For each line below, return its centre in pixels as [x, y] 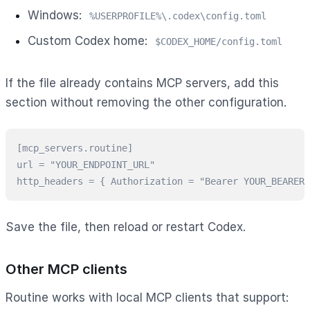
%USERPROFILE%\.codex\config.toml [178, 16]
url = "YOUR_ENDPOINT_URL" [86, 164]
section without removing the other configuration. [146, 102]
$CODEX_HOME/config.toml [219, 41]
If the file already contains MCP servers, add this [142, 83]
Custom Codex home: [89, 40]
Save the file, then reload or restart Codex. [126, 227]
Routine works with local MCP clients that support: [147, 297]
